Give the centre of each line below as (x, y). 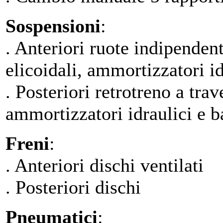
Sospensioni (53, 26)
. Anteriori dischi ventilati (105, 165)
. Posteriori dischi (73, 187)
